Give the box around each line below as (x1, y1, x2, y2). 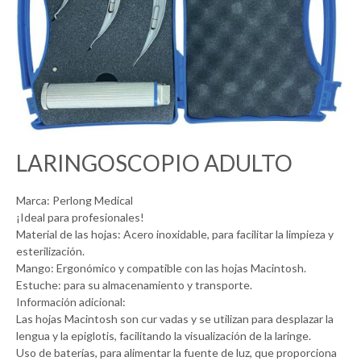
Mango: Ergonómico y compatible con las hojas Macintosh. (16, 260, 306, 275)
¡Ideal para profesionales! (16, 210, 144, 224)
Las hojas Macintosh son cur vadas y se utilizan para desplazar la (16, 311, 334, 326)
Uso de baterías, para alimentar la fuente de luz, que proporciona (16, 345, 337, 359)
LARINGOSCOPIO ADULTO (16, 148, 293, 176)
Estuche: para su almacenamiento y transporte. (16, 277, 252, 292)
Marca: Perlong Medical (16, 193, 133, 207)
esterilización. (16, 243, 85, 258)
